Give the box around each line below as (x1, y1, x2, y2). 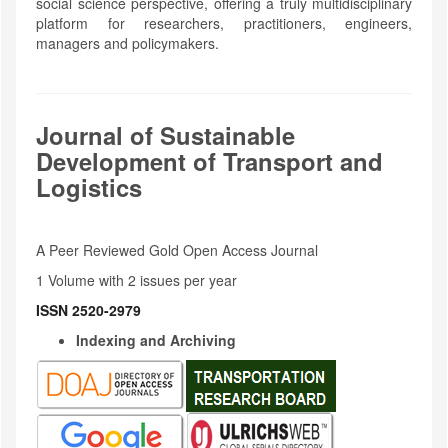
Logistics (36, 170, 142, 205)
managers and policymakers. (36, 33, 219, 54)
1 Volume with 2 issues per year (36, 270, 237, 291)
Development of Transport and (36, 144, 383, 179)
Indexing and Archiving (76, 330, 236, 351)
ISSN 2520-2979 (36, 300, 141, 321)
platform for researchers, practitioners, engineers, (36, 13, 412, 34)
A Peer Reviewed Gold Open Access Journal (36, 240, 318, 261)
